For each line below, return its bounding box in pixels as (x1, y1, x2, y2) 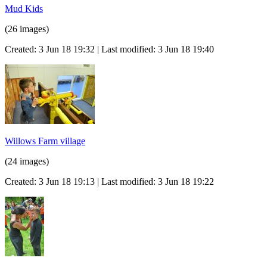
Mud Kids (5, 3, 43, 14)
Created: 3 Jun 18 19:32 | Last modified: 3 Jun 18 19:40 (5, 44, 214, 54)
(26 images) (5, 23, 49, 34)
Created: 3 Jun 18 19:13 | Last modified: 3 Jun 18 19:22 (5, 176, 214, 187)
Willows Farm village (5, 135, 85, 146)
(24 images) (5, 156, 49, 166)
